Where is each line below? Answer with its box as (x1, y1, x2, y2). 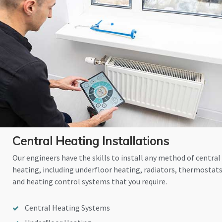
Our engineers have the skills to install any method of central (12, 153, 221, 163)
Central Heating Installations (12, 133, 169, 149)
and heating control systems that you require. (12, 176, 167, 187)
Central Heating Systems (25, 203, 110, 213)
